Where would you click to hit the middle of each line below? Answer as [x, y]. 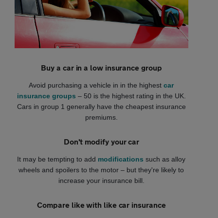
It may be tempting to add [58, 159]
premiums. [101, 118]
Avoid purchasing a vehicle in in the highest [96, 85]
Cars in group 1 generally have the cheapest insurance [101, 107]
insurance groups [46, 96]
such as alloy [165, 159]
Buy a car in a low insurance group [101, 68]
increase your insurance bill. [101, 181]
